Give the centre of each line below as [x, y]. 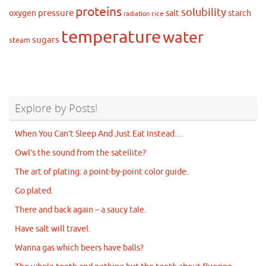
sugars [46, 40]
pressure [56, 13]
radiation [137, 14]
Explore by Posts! [56, 108]
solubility [204, 13]
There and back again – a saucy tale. [80, 210]
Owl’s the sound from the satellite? [80, 153]
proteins [99, 12]
